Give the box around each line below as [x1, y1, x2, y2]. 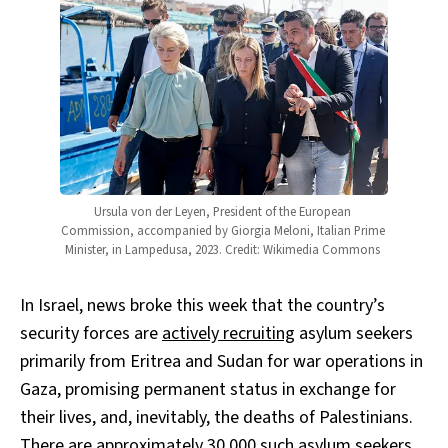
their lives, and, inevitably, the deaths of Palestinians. [20, 404, 413, 430]
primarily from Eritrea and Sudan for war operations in [20, 348, 423, 374]
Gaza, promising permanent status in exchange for [20, 376, 396, 402]
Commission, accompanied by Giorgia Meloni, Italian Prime [60, 221, 385, 240]
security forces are [20, 320, 162, 346]
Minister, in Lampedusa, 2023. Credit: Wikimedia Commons [65, 240, 383, 259]
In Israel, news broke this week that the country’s [20, 292, 385, 318]
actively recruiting [162, 320, 295, 346]
